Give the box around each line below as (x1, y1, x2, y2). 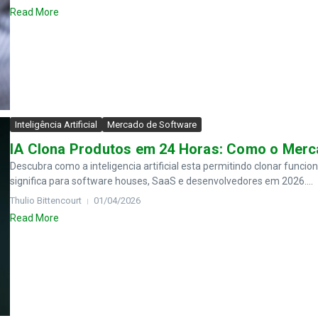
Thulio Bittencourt (10, 195, 82, 206)
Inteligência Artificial (15, 119, 97, 130)
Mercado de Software (107, 119, 197, 130)
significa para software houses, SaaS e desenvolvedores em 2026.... (10, 175, 313, 187)
